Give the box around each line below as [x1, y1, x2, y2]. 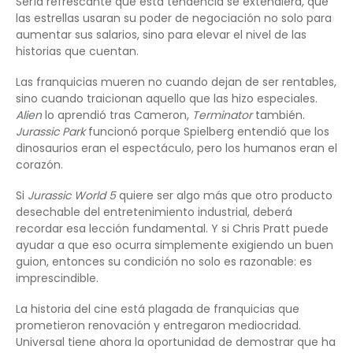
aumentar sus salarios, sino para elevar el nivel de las [16, 26, 307, 43]
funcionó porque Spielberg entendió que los [85, 123, 329, 139]
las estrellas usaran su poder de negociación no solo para [16, 9, 332, 26]
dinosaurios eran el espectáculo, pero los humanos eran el [16, 139, 337, 156]
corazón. [16, 156, 63, 173]
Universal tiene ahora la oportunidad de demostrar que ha [16, 333, 336, 350]
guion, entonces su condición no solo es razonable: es [16, 253, 312, 269]
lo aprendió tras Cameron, [42, 106, 192, 123]
